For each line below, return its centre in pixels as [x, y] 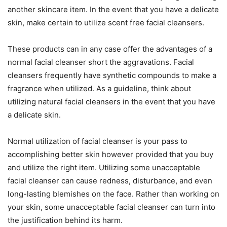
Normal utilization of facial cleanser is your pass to [98, 141]
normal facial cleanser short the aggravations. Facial [101, 62]
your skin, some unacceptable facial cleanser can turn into [111, 207]
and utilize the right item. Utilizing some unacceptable [104, 167]
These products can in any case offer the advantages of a [110, 49]
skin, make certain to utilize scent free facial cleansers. [106, 23]
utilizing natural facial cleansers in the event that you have [111, 102]
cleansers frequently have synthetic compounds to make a [112, 75]
